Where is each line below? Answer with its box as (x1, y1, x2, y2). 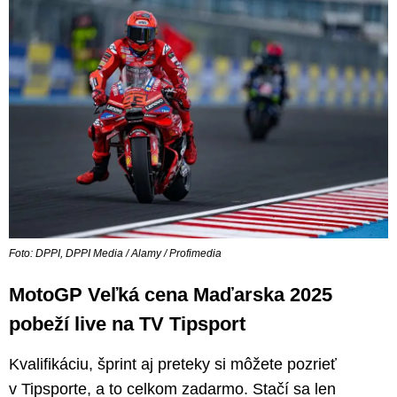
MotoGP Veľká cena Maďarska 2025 (9, 284, 332, 307)
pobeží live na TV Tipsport (9, 313, 245, 336)
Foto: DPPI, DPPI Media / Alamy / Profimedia (9, 247, 222, 261)
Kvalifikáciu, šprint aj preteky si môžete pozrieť (9, 355, 337, 374)
